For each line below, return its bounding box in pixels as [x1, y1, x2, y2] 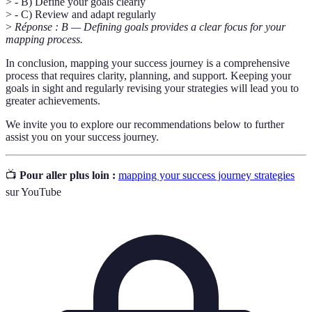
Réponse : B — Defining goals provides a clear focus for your [15, 21, 286, 33]
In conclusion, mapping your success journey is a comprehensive [6, 57, 290, 70]
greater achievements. [6, 95, 100, 107]
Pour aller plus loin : [19, 169, 116, 182]
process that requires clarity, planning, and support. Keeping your [6, 70, 291, 82]
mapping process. [6, 33, 83, 46]
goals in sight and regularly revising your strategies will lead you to [6, 82, 299, 95]
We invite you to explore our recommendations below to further [6, 118, 284, 131]
